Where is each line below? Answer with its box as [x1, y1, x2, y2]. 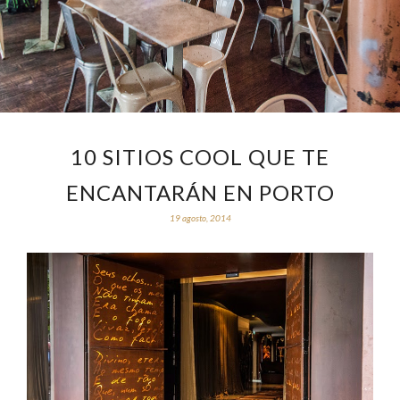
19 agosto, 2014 [169, 212, 231, 223]
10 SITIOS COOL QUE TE [71, 144, 329, 170]
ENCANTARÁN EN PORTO [65, 179, 335, 205]
